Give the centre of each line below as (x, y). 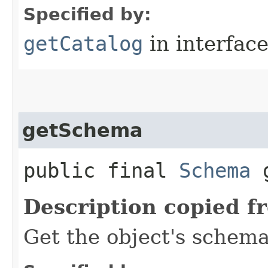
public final (101, 170)
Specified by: (87, 14)
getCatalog (83, 43)
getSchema (83, 130)
